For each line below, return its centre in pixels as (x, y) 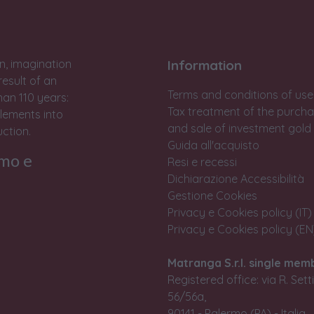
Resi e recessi (202, 162)
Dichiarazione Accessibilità (236, 179)
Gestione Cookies (212, 196)
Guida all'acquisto (213, 145)
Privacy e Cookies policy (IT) (240, 213)
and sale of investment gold (239, 129)
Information (205, 66)
